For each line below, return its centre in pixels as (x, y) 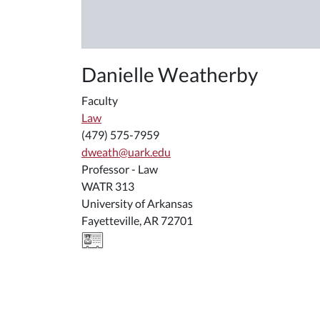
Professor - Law (120, 169)
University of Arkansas (137, 203)
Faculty (100, 100)
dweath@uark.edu (126, 151)
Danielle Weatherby (170, 74)
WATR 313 (108, 186)
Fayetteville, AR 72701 (137, 220)
